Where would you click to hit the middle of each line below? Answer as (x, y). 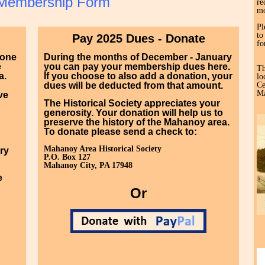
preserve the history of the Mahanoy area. (137, 122)
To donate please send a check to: (120, 132)
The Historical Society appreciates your (132, 103)
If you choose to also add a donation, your (138, 76)
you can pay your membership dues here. (137, 67)
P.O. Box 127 (67, 157)
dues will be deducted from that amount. (133, 85)
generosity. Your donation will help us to (133, 113)
